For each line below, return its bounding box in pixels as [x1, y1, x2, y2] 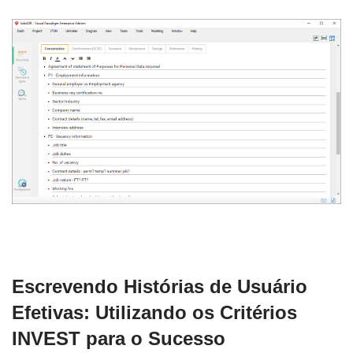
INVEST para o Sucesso [12, 327, 225, 349]
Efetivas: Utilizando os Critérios [12, 301, 297, 323]
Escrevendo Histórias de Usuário [12, 275, 307, 297]
